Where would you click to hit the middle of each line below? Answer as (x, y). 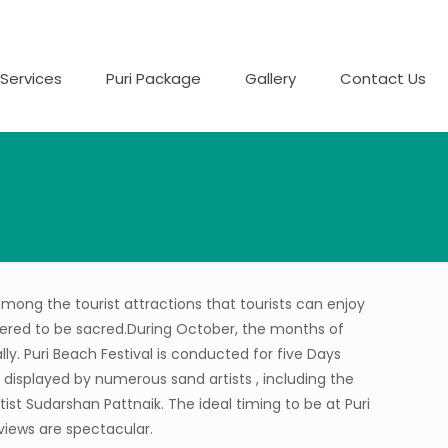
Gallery (270, 78)
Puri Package (153, 78)
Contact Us (383, 78)
